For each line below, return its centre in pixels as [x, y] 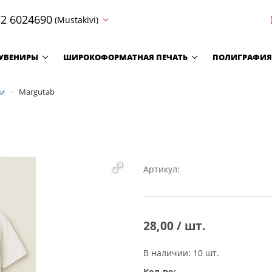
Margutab [36, 92]
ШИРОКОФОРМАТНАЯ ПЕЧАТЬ [125, 57]
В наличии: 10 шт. [181, 253]
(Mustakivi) [76, 19]
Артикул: [161, 169]
